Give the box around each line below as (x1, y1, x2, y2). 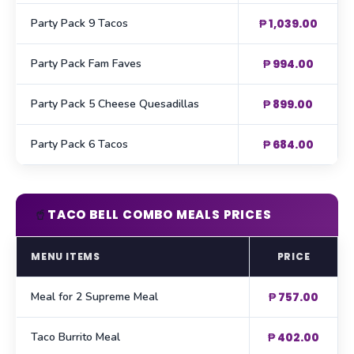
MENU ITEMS (31, 250, 100, 264)
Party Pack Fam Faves (31, 56, 141, 72)
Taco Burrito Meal (31, 330, 120, 345)
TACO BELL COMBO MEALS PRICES (47, 206, 272, 224)
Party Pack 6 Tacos (31, 137, 128, 153)
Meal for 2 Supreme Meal (31, 289, 158, 305)
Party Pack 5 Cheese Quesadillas (31, 96, 199, 112)
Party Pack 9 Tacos (31, 16, 128, 32)
